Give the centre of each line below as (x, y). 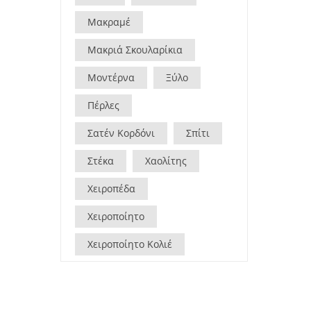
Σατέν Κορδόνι (121, 133)
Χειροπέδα (111, 188)
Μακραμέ (109, 22)
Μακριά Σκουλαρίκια (135, 49)
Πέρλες (103, 105)
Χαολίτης (166, 160)
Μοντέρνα (111, 77)
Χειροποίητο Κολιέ (130, 244)
